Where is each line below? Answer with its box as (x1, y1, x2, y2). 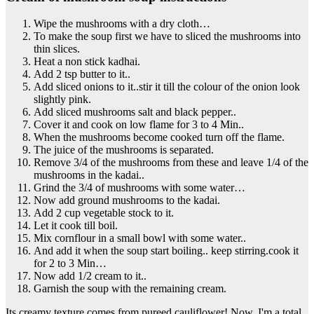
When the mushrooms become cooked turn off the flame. (34, 131, 285, 144)
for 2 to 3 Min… (34, 257, 107, 270)
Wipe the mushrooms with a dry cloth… (34, 18, 210, 30)
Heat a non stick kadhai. (34, 55, 140, 68)
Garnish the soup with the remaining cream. (34, 282, 226, 295)
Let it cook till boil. (34, 219, 118, 232)
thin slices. (34, 43, 80, 55)
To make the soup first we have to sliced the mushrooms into (34, 30, 301, 43)
